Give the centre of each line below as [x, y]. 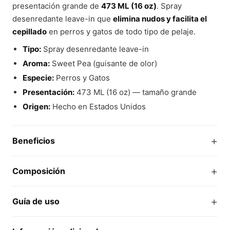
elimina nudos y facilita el [160, 19]
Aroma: [36, 63]
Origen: [36, 107]
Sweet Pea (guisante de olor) [103, 63]
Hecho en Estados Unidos [98, 107]
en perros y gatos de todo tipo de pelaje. [121, 32]
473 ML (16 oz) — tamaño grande [135, 92]
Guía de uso [36, 201]
